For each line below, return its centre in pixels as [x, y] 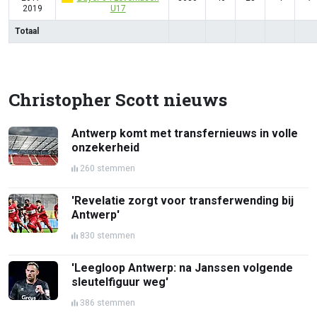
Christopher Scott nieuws [118, 99]
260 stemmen [108, 168]
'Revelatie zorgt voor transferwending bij [183, 200]
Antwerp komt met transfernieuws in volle [185, 133]
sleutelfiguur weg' [120, 282]
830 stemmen [108, 235]
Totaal [27, 31]
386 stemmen [108, 302]
